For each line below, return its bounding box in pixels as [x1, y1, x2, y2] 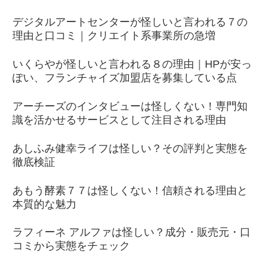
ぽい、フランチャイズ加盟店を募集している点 [12, 72, 237, 84]
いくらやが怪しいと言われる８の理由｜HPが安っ [12, 58, 252, 71]
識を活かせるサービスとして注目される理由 [12, 114, 226, 126]
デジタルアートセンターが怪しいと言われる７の [12, 16, 248, 28]
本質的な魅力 [12, 198, 77, 210]
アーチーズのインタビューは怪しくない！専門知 [12, 100, 248, 113]
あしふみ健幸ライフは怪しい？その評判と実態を [12, 142, 248, 154]
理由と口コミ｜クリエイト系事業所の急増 [12, 30, 216, 42]
